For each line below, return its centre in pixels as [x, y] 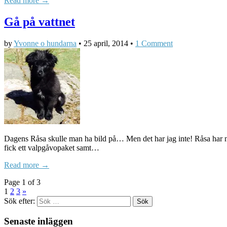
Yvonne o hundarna [45, 43]
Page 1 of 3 [22, 182]
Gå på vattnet [40, 22]
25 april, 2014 [106, 43]
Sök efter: [20, 201]
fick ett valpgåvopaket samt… [52, 147]
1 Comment [154, 43]
